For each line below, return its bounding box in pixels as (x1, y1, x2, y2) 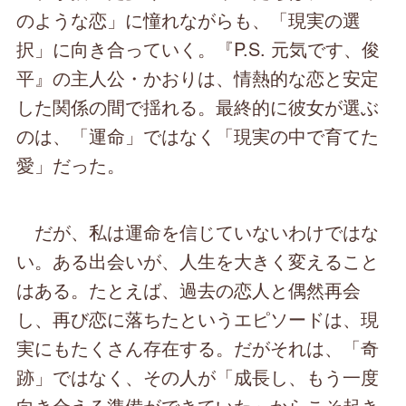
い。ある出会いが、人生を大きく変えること (16, 247, 380, 275)
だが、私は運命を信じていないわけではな (16, 218, 380, 246)
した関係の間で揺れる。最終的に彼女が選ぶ (16, 93, 380, 121)
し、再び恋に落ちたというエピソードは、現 (16, 305, 380, 333)
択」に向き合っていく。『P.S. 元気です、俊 (16, 35, 381, 63)
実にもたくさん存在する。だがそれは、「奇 (16, 334, 380, 362)
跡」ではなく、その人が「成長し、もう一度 (16, 363, 380, 391)
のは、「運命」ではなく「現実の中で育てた (16, 122, 380, 150)
